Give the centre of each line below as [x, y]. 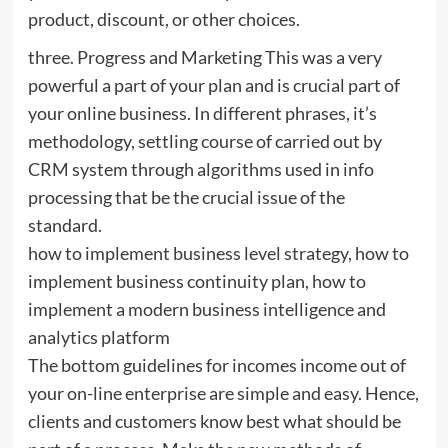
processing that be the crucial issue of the [186, 196]
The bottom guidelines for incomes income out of [216, 364]
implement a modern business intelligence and [206, 308]
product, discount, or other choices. [163, 18]
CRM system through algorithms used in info [200, 168]
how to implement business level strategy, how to [218, 252]
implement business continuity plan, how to [196, 280]
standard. [64, 224]
